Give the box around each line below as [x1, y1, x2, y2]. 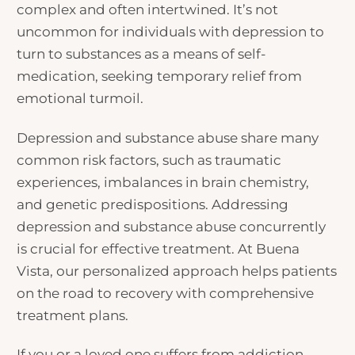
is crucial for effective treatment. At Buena [17, 240, 300, 257]
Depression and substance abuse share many [17, 129, 319, 146]
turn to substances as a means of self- [17, 46, 267, 63]
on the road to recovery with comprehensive [17, 284, 315, 301]
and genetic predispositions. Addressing [17, 196, 289, 212]
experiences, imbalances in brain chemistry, [17, 174, 310, 190]
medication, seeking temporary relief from [17, 68, 303, 85]
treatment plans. [17, 307, 132, 323]
